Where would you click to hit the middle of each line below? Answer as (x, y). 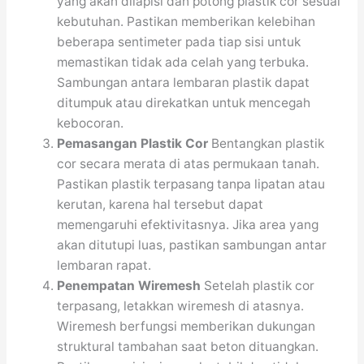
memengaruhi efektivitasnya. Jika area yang (188, 224)
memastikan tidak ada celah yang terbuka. (183, 62)
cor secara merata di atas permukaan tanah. (188, 163)
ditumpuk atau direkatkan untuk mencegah (184, 102)
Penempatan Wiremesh (129, 285)
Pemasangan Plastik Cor (133, 143)
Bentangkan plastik (266, 143)
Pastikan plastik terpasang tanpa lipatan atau (191, 184)
